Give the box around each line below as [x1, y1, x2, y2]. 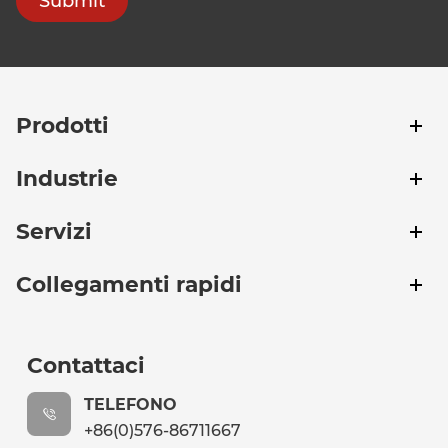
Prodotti [16, 111, 110, 138]
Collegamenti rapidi [16, 270, 243, 297]
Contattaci [27, 351, 146, 378]
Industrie [16, 164, 119, 191]
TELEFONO [84, 395, 178, 415]
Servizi [16, 217, 93, 244]
